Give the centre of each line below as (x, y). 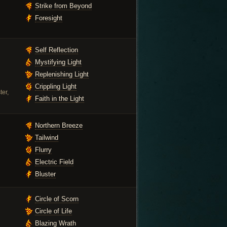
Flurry (43, 150)
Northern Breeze (59, 125)
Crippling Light (56, 86)
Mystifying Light (58, 62)
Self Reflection (56, 50)
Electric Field (54, 162)
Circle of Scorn (57, 199)
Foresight (49, 18)
